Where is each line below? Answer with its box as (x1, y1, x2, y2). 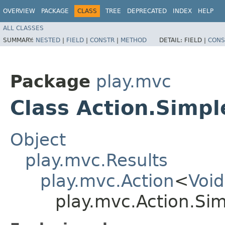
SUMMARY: (3, 36, 36, 44)
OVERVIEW (3, 8, 35, 15)
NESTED (36, 36, 60, 44)
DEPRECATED (127, 8, 167, 15)
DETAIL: (159, 36, 184, 44)
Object (10, 129, 66, 150)
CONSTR (90, 36, 115, 44)
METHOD (121, 36, 147, 44)
